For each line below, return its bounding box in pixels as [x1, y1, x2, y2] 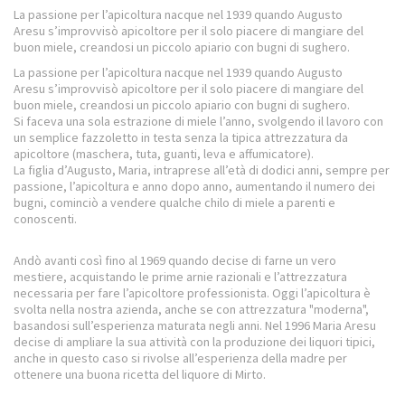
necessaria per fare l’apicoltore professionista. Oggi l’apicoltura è [14, 284, 371, 301]
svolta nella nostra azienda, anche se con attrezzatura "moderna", [14, 300, 369, 317]
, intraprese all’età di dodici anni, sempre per [147, 161, 390, 178]
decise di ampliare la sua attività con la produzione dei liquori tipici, [14, 333, 375, 350]
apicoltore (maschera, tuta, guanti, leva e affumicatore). [14, 145, 314, 162]
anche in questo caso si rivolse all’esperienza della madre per [14, 349, 347, 366]
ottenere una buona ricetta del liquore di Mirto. [14, 365, 266, 382]
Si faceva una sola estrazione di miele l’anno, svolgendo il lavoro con [14, 112, 383, 129]
